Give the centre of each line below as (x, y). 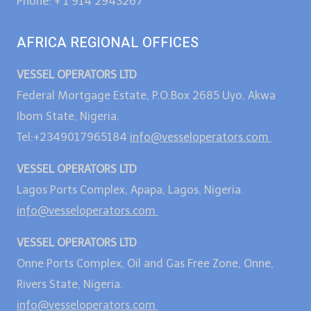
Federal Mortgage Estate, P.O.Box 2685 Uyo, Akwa (146, 95)
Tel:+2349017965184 (73, 137)
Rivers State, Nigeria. (70, 284)
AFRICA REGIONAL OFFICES (108, 42)
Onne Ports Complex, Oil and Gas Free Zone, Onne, (145, 263)
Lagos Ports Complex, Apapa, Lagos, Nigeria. (130, 190)
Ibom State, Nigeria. (68, 116)
